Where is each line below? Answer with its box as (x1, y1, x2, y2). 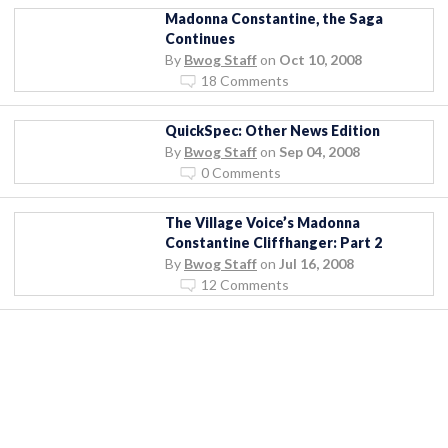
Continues (165, 29, 235, 47)
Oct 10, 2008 (279, 50, 362, 68)
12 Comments (201, 275, 289, 293)
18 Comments (201, 71, 289, 89)
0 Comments (201, 163, 281, 181)
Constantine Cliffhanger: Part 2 (165, 233, 382, 251)
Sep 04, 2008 (279, 142, 360, 160)
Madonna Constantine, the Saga (165, 9, 383, 27)
